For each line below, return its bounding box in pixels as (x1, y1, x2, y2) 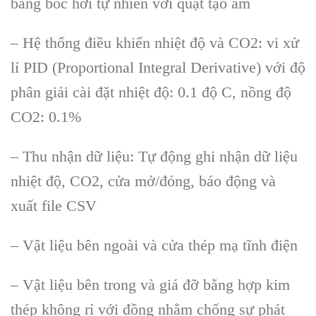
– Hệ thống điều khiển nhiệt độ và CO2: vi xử (11, 34, 299, 52)
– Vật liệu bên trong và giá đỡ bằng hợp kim (11, 275, 290, 293)
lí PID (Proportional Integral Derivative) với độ (11, 59, 305, 77)
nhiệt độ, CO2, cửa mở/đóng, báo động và (11, 171, 276, 190)
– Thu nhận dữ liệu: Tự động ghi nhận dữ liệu (11, 147, 298, 165)
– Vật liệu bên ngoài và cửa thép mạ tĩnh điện (11, 236, 298, 254)
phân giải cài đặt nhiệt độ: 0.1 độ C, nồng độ (11, 83, 291, 102)
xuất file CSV (11, 196, 97, 214)
